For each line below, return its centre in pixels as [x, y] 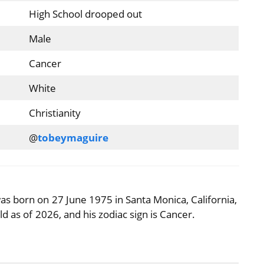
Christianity [55, 113]
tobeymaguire [73, 138]
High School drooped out [85, 14]
